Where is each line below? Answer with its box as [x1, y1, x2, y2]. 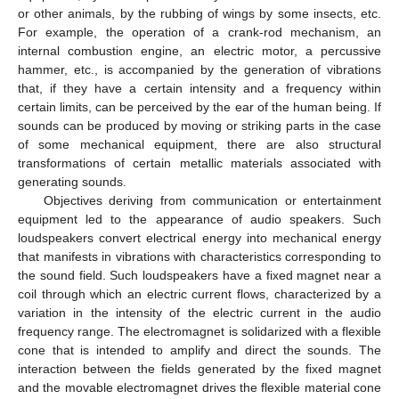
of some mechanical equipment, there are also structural [18, 136, 381, 151]
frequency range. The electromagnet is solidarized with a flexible [18, 323, 381, 338]
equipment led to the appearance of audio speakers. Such [18, 211, 381, 226]
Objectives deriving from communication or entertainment [43, 192, 381, 208]
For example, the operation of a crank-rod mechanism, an [18, 24, 381, 39]
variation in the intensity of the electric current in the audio [18, 305, 381, 320]
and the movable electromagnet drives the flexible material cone [18, 379, 381, 395]
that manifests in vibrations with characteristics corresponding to [18, 248, 381, 264]
